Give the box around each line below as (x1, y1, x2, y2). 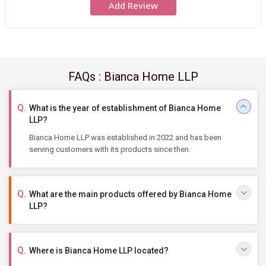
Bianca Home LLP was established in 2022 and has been (29, 133, 221, 142)
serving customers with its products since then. (29, 145, 191, 154)
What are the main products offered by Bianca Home (29, 189, 232, 199)
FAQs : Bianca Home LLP (68, 69, 198, 84)
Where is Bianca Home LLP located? (29, 246, 169, 255)
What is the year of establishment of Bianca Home (29, 103, 221, 113)
